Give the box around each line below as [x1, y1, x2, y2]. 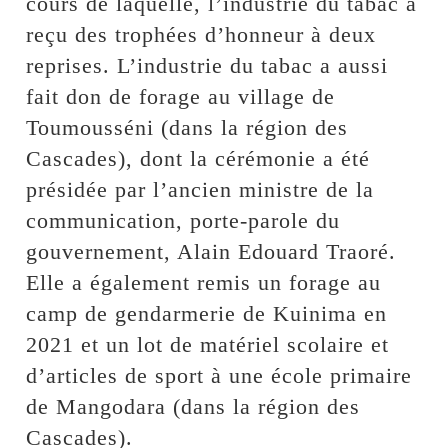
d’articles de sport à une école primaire [26, 363, 413, 389]
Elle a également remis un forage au [26, 270, 382, 296]
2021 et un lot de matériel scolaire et [26, 332, 390, 358]
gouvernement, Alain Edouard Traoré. [26, 239, 397, 265]
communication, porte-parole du [26, 208, 341, 234]
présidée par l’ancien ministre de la [26, 177, 375, 203]
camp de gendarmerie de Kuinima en [26, 301, 388, 327]
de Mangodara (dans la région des [26, 394, 361, 420]
